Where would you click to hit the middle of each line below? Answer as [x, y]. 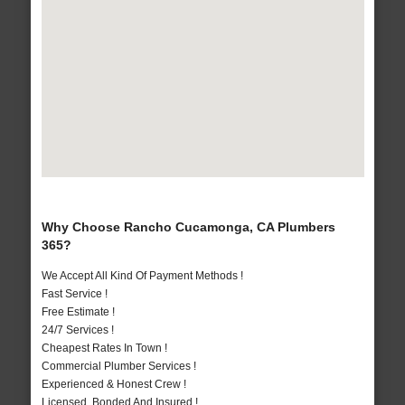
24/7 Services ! [77, 330]
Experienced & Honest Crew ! [113, 385]
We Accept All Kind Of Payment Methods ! [142, 276]
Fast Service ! [74, 294]
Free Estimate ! [78, 312]
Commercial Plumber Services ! [118, 367]
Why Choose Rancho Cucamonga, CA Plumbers [188, 227]
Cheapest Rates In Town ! [104, 348]
